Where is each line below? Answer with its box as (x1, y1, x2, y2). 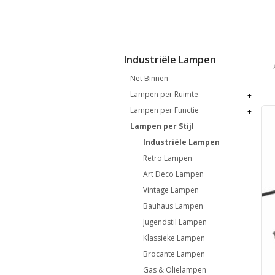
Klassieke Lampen (142, 232, 205, 243)
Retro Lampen (142, 152, 192, 163)
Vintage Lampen (142, 184, 199, 195)
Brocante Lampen (142, 248, 205, 259)
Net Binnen (130, 72, 168, 83)
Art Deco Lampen (142, 168, 204, 179)
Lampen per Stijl (130, 120, 194, 131)
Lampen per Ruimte (130, 88, 198, 99)
